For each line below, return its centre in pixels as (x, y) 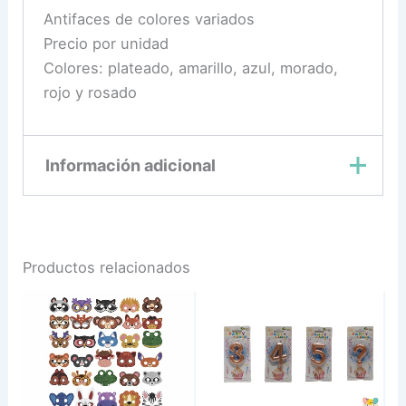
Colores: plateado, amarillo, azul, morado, (190, 68)
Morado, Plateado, (264, 252)
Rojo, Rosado (245, 274)
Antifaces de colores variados (149, 19)
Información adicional (130, 165)
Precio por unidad (106, 44)
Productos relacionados (107, 267)
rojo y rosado (90, 93)
